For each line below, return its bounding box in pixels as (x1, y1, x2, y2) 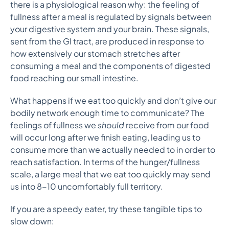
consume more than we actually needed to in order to (10, 144, 215, 155)
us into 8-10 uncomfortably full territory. (10, 181, 165, 192)
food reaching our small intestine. (10, 73, 139, 83)
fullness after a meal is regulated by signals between (10, 11, 212, 22)
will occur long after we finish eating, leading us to (10, 132, 200, 143)
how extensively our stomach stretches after (10, 48, 180, 59)
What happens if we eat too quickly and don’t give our (10, 95, 216, 106)
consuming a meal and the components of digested (10, 60, 211, 71)
